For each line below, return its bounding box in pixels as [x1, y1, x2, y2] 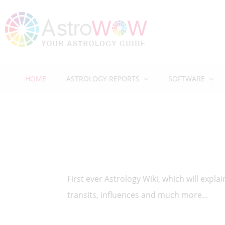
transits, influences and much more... [67, 189, 208, 200]
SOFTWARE [168, 74, 205, 83]
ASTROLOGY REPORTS [66, 74, 140, 83]
